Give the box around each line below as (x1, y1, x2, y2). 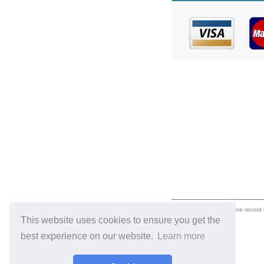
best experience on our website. (21, 231, 156, 242)
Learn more (157, 231, 206, 242)
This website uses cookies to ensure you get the (21, 214, 221, 225)
